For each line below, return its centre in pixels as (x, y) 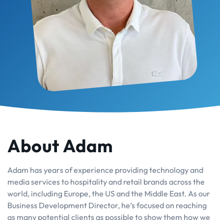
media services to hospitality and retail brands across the (106, 181)
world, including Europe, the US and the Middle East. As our (109, 193)
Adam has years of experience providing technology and (105, 170)
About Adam (60, 145)
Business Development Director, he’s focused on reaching (107, 205)
